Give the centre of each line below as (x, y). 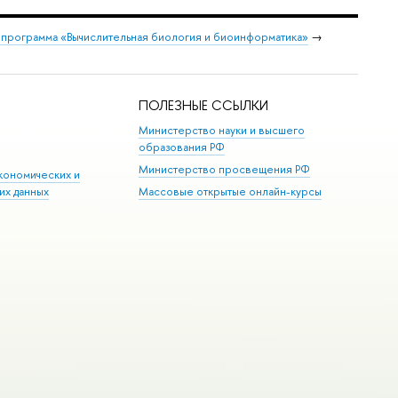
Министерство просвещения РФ (225, 169)
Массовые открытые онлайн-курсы (231, 192)
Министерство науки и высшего (222, 130)
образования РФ (182, 147)
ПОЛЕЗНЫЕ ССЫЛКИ (204, 106)
